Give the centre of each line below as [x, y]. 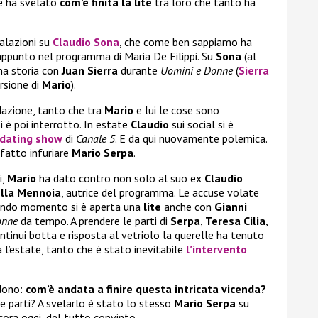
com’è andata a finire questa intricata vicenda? [146, 289]
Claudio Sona [86, 42]
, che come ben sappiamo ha [186, 42]
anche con [188, 207]
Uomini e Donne [198, 71]
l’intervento [216, 250]
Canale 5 [94, 139]
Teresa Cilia [235, 221]
